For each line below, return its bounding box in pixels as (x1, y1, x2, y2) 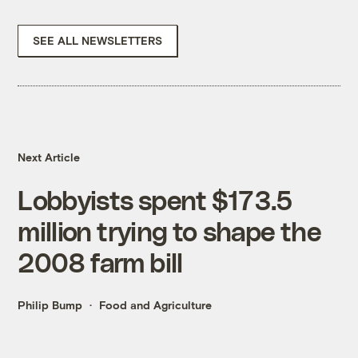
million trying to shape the (18, 215, 321, 247)
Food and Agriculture (99, 298, 213, 312)
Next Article (18, 150, 81, 165)
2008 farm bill (18, 246, 183, 278)
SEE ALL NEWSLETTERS (33, 34, 163, 48)
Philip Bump (18, 298, 83, 312)
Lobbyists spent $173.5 (18, 184, 293, 216)
